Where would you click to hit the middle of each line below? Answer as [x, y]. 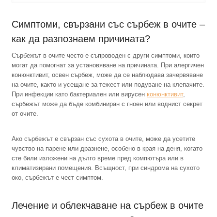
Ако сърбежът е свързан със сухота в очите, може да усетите [103, 139]
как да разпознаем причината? [81, 39]
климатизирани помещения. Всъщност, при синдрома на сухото [106, 168]
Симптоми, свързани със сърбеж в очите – [108, 24]
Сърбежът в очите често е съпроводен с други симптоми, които [106, 55]
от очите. [25, 113]
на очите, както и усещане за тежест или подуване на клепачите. [108, 84]
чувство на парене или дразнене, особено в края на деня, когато [107, 148]
